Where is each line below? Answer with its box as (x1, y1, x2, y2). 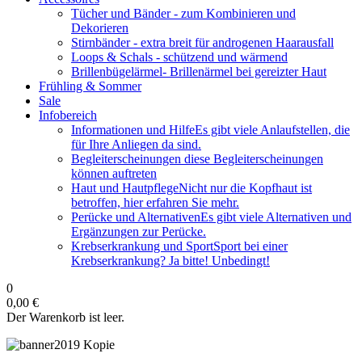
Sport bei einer (213, 239, 288, 253)
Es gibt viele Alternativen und (200, 210, 351, 224)
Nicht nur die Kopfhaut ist (179, 181, 312, 195)
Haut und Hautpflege (71, 181, 179, 195)
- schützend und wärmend (156, 50, 288, 64)
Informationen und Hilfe (71, 123, 195, 137)
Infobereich (39, 108, 97, 122)
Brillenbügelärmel (71, 65, 162, 78)
